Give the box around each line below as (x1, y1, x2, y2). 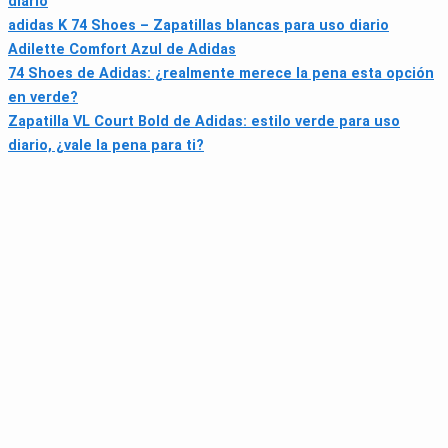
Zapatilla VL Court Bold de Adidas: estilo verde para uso (8, 113, 400, 131)
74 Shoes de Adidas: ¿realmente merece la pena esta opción (8, 65, 434, 83)
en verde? (8, 89, 78, 107)
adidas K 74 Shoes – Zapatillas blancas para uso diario (8, 17, 389, 35)
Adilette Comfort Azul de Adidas (8, 41, 236, 59)
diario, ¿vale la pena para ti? (8, 137, 204, 155)
